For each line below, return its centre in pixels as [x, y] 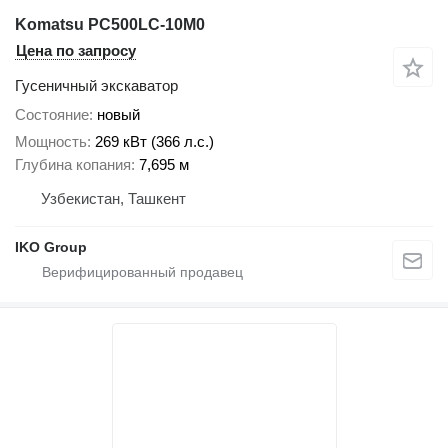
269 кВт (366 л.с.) [154, 141]
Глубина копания [73, 164]
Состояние [52, 115]
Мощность [51, 141]
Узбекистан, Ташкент [113, 198]
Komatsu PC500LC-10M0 [110, 25]
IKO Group [51, 246]
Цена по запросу [76, 51]
